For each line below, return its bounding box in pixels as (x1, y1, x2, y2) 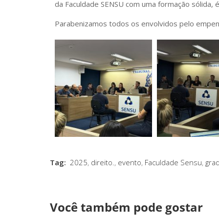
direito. (91, 157, 114, 168)
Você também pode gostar (50, 199, 203, 216)
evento (118, 157, 141, 168)
